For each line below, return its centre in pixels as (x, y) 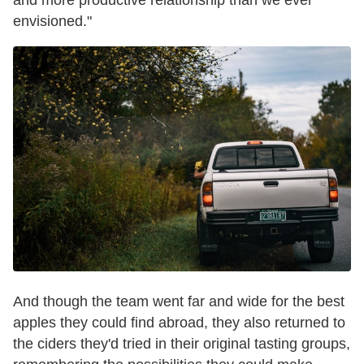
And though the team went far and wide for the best (179, 302)
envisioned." (52, 21)
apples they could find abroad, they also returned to (179, 323)
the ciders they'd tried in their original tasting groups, (182, 344)
